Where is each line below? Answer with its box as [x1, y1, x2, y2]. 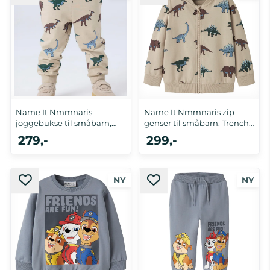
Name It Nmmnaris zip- [144, 107, 237, 118]
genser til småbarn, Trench [144, 118, 249, 128]
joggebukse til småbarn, [16, 118, 111, 128]
